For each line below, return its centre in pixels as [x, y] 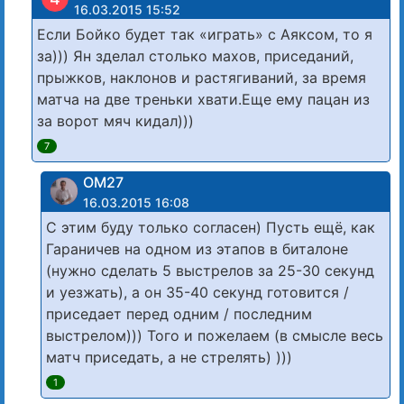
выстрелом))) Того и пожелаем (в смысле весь [215, 335]
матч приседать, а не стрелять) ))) [169, 357]
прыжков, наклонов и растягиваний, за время [202, 77]
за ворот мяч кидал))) [115, 120]
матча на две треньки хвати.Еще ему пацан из [203, 99]
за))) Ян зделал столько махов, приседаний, [195, 55]
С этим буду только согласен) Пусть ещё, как [211, 227]
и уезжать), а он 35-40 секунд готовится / [197, 292]
